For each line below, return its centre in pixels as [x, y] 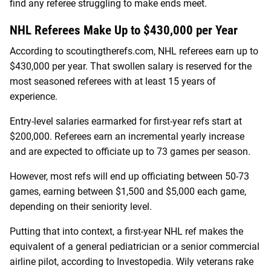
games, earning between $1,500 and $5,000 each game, [128, 192]
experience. [35, 97]
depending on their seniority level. [81, 207]
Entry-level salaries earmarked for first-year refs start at [126, 122]
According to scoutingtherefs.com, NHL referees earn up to [134, 51]
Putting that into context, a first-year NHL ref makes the [126, 232]
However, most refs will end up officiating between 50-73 [129, 177]
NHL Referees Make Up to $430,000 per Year [124, 30]
